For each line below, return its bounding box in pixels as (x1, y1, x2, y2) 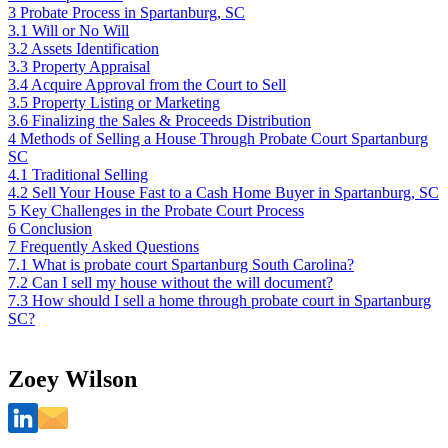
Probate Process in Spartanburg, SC (20, 4, 245, 22)
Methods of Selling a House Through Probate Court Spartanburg (20, 130, 428, 148)
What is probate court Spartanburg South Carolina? (32, 256, 354, 274)
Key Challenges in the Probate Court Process (20, 202, 304, 220)
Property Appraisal (32, 58, 150, 76)
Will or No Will (32, 22, 129, 40)
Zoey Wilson (8, 366, 137, 393)
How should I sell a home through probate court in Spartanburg (32, 292, 431, 310)
